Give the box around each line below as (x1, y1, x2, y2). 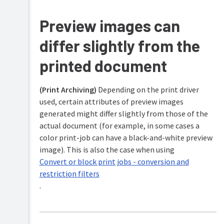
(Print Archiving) (39, 84, 96, 95)
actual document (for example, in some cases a (39, 120, 199, 131)
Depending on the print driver (96, 84, 199, 95)
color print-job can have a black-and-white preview (39, 132, 212, 143)
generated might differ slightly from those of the (39, 108, 208, 119)
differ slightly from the (39, 36, 200, 55)
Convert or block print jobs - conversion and (39, 156, 189, 167)
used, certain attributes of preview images (39, 96, 183, 107)
